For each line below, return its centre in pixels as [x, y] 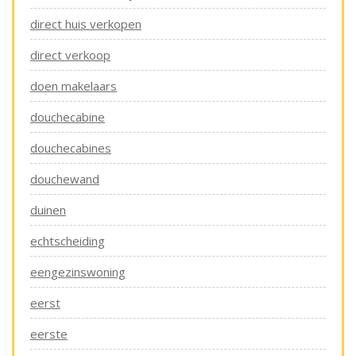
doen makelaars [74, 86]
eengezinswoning [78, 272]
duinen [48, 210]
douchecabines [71, 148]
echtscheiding [68, 241]
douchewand [65, 179]
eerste [49, 334]
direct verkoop [70, 55]
